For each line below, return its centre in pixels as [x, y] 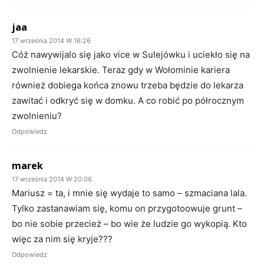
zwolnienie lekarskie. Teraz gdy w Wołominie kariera [121, 70]
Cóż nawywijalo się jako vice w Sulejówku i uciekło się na [131, 54]
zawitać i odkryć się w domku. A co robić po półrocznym [128, 100]
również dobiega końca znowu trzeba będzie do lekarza [128, 85]
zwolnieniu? [37, 115]
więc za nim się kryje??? [62, 239]
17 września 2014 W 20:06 [52, 179]
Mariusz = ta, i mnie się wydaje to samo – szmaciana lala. [129, 193]
